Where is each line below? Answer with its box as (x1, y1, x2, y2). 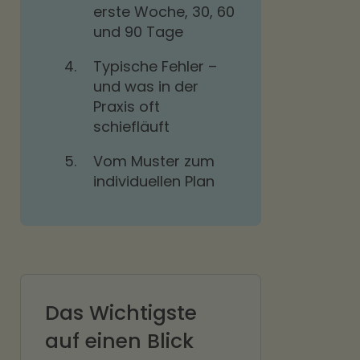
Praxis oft (93, 96, 160, 117)
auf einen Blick (45, 327, 194, 355)
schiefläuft (93, 117, 170, 137)
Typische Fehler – (93, 56, 217, 76)
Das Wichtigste (45, 299, 197, 327)
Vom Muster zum (93, 151, 215, 171)
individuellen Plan (93, 171, 215, 191)
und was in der (93, 76, 198, 96)
